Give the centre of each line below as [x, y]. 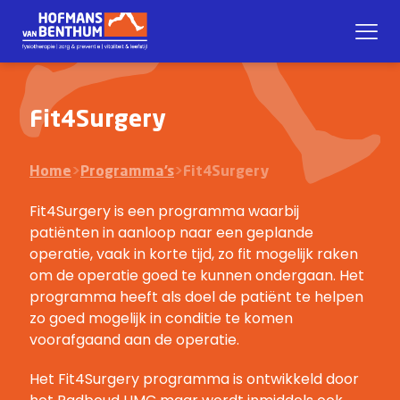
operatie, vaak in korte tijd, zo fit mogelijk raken [194, 254]
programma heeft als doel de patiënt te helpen [196, 297]
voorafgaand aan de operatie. [134, 340]
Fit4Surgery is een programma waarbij [164, 211]
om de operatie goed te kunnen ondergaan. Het [197, 275]
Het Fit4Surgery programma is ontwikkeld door [194, 379]
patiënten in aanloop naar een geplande [171, 233]
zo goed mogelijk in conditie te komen [161, 318]
